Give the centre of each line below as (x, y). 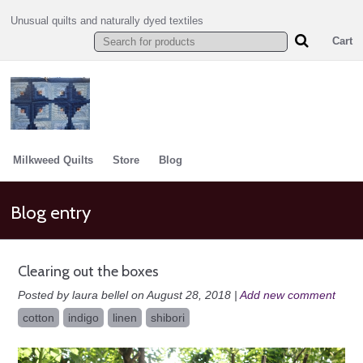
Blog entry (51, 212)
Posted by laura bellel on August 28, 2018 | (128, 295)
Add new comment (287, 295)
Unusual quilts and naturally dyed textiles (107, 21)
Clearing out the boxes (88, 271)
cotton (38, 318)
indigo (83, 318)
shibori (167, 318)
